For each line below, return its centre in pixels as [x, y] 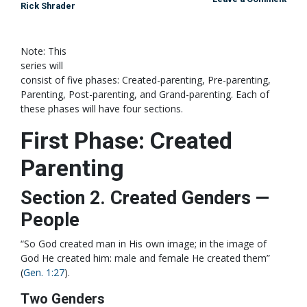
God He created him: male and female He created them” [145, 258]
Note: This [44, 51]
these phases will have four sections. [102, 109]
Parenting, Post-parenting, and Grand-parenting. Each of [145, 94]
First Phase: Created [126, 140]
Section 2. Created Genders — [145, 198]
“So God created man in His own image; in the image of [144, 244]
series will [42, 65]
